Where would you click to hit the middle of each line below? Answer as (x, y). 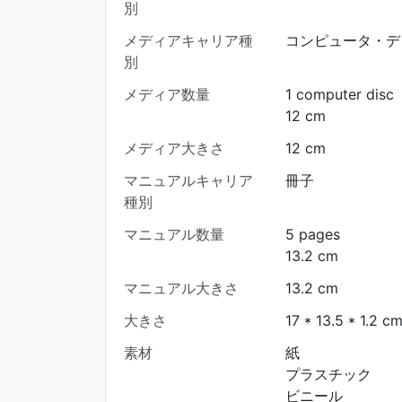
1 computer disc (339, 95)
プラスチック (328, 375)
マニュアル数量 (174, 235)
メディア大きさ (174, 149)
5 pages (312, 235)
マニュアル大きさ (181, 288)
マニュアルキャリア (188, 181)
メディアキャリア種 (188, 41)
